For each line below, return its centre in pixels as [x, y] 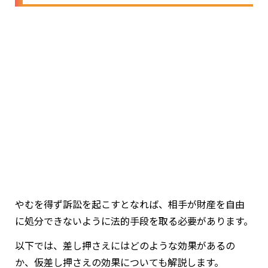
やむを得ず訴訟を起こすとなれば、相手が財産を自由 [130, 204]
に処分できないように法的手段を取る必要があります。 [134, 220]
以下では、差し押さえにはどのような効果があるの [125, 245]
